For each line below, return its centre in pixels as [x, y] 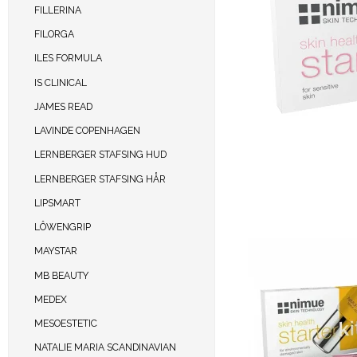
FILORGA [54, 34]
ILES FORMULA [68, 58]
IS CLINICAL [60, 82]
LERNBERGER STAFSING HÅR [100, 178]
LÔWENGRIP [62, 227]
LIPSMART [57, 202]
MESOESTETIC [65, 324]
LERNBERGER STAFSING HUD [100, 155]
